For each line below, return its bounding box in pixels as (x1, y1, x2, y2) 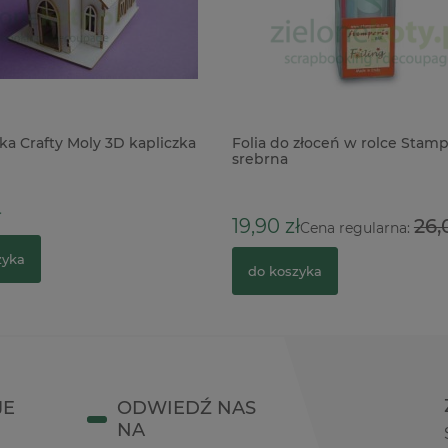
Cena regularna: (299, 219, 414, 238)
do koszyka (247, 262, 322, 279)
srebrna (231, 149, 288, 168)
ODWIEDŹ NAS (117, 397, 257, 420)
